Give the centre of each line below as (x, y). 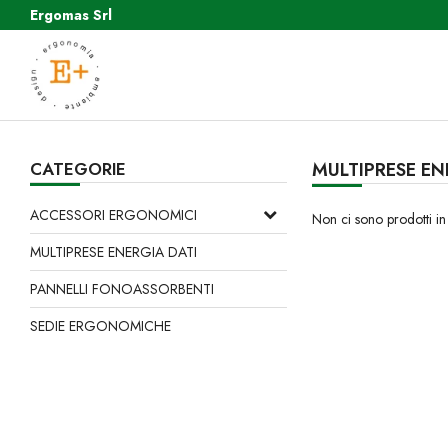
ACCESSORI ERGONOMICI (113, 215)
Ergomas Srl (71, 15)
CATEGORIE (78, 169)
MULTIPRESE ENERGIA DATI (113, 252)
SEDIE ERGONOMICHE (100, 326)
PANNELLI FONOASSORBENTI (122, 289)
